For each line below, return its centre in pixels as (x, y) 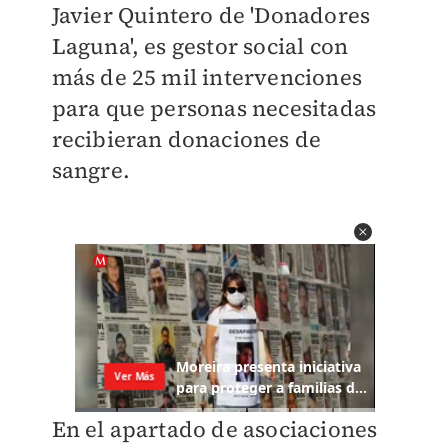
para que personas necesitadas (214, 108)
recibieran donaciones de (186, 139)
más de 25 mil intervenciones (207, 77)
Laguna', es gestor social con (200, 46)
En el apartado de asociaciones (214, 429)
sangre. (90, 170)
